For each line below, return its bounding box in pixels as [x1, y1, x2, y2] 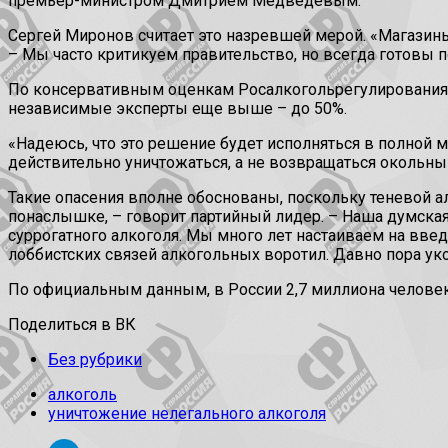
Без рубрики [48, 350, 142, 370]
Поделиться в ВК [8, 315, 136, 335]
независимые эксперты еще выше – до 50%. [8, 99, 347, 119]
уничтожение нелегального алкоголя [48, 404, 326, 424]
